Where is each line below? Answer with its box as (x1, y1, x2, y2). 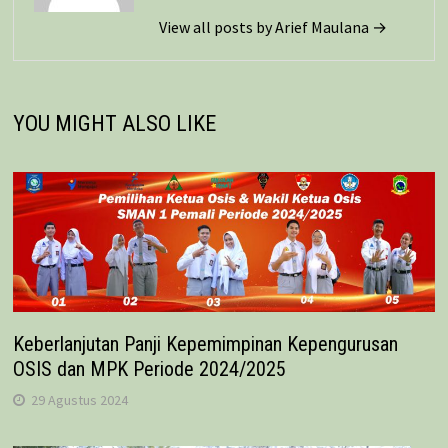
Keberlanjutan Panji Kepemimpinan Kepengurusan (12, 331, 398, 356)
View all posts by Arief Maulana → (158, 16, 387, 37)
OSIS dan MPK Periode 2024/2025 (12, 356, 286, 381)
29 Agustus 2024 (30, 390, 128, 409)
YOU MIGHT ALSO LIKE (12, 110, 216, 136)
